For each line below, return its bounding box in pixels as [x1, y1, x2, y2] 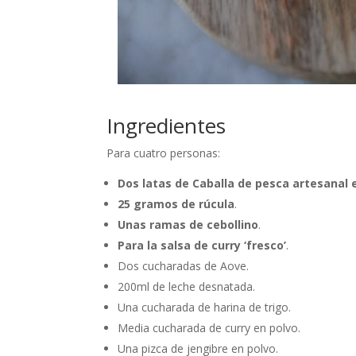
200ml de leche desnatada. [118, 279, 256, 295]
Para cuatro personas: [106, 145, 221, 161]
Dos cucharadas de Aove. [118, 258, 250, 274]
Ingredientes [106, 111, 226, 141]
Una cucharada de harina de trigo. [118, 300, 292, 315]
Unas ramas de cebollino [118, 217, 259, 233]
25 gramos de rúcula [118, 196, 235, 212]
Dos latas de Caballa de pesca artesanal [118, 176, 349, 192]
